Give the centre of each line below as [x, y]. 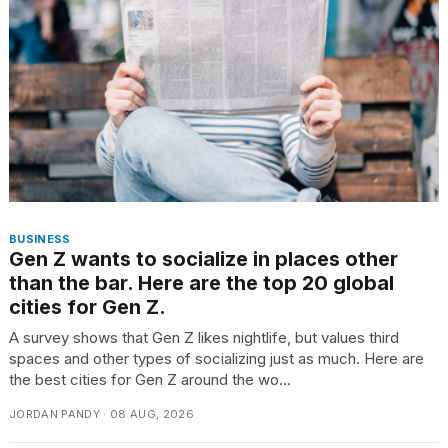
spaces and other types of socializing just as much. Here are [216, 358]
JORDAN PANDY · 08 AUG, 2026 [101, 413]
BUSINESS [40, 238]
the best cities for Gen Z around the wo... [150, 379]
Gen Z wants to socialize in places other [203, 258]
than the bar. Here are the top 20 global [201, 282]
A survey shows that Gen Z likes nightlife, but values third [204, 337]
